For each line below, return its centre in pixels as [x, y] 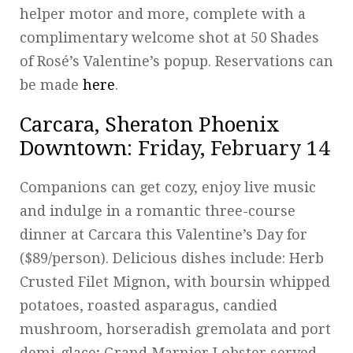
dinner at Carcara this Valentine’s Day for [163, 234]
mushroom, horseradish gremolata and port [175, 329]
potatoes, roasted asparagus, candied [149, 305]
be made [51, 84]
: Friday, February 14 [229, 148]
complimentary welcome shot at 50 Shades [169, 37]
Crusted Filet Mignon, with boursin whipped [175, 281]
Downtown [73, 148]
